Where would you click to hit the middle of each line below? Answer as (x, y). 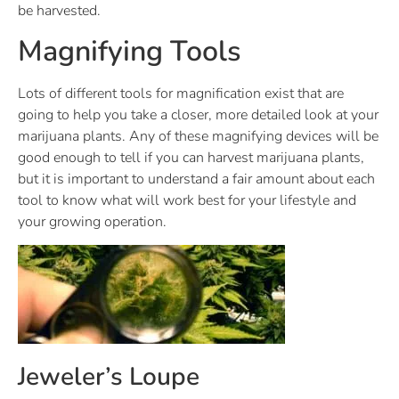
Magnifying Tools (129, 51)
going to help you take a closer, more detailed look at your (198, 114)
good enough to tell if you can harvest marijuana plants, (191, 157)
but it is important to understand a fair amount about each (196, 179)
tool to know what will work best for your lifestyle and (187, 200)
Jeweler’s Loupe (109, 377)
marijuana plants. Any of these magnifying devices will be (198, 136)
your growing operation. (92, 221)
